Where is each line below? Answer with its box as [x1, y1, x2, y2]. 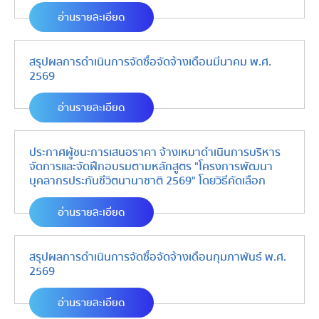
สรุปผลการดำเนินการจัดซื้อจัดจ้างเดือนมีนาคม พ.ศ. [29, 53, 271, 71]
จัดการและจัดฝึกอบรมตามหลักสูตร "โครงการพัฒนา [29, 157, 273, 176]
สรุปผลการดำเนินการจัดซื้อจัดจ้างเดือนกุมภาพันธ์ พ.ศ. [29, 248, 286, 266]
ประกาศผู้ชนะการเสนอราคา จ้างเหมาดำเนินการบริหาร [29, 143, 281, 162]
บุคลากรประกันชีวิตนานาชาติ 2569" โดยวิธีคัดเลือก [29, 172, 266, 190]
